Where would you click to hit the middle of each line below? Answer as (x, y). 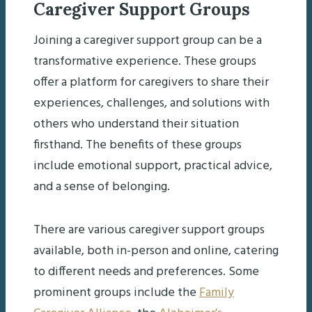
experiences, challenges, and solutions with (151, 103)
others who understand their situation (136, 124)
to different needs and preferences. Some (146, 272)
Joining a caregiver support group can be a (148, 40)
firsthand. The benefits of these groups (138, 145)
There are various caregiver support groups (149, 230)
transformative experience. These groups (145, 61)
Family (217, 292)
